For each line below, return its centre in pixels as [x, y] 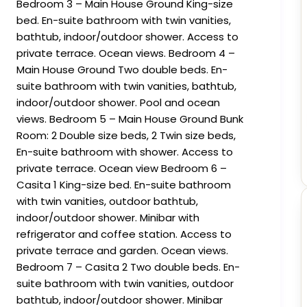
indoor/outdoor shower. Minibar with [108, 218]
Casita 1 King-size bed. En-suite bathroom [124, 185]
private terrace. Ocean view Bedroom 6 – [122, 169]
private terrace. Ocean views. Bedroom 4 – [126, 53]
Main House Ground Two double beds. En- [122, 70]
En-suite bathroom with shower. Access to [125, 152]
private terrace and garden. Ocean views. [122, 251]
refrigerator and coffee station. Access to [124, 234]
